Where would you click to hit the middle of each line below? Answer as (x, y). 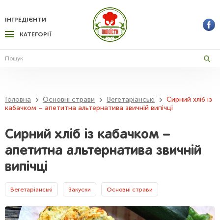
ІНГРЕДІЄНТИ (26, 20)
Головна (18, 99)
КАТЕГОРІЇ (36, 34)
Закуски (80, 189)
